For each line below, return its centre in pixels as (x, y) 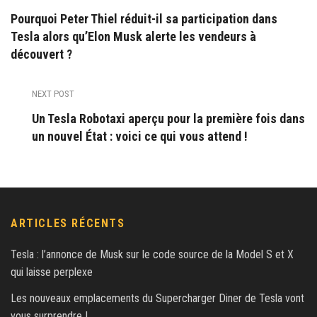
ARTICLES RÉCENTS (68, 223)
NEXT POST (53, 93)
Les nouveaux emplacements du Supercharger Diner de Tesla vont (157, 298)
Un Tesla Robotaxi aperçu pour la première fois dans (168, 118)
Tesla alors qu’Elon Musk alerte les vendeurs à (133, 36)
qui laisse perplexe (52, 272)
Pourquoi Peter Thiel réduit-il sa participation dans (144, 18)
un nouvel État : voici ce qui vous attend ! (140, 136)
